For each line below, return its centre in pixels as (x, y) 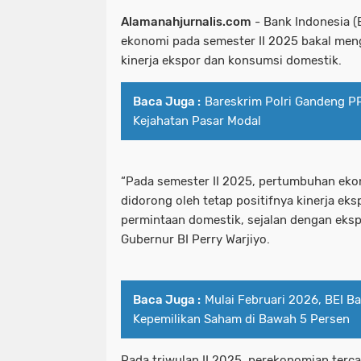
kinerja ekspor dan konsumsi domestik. (231, 61)
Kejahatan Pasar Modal (197, 121)
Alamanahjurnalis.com (186, 22)
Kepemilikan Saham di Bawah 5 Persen (241, 320)
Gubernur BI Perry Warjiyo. (195, 240)
